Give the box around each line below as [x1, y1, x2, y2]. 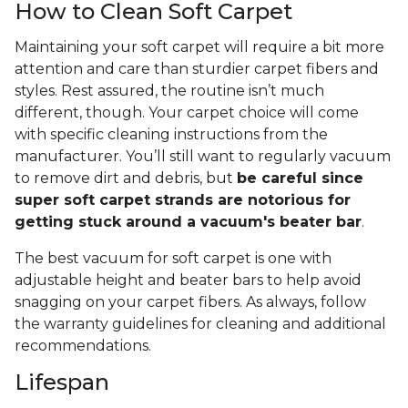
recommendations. [15, 337, 151, 355]
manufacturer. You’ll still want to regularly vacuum [15, 148, 391, 166]
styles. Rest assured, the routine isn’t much [15, 82, 324, 100]
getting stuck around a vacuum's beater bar [15, 213, 362, 231]
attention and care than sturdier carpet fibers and [15, 60, 379, 78]
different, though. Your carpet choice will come [15, 104, 359, 122]
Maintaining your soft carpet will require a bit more [15, 38, 384, 56]
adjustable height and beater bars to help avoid [15, 271, 362, 290]
